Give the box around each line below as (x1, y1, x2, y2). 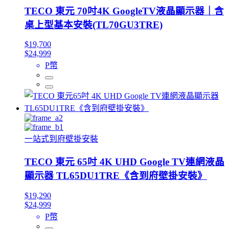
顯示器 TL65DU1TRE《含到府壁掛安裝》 (25, 170, 207, 181)
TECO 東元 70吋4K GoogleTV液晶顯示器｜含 (25, 5, 224, 16)
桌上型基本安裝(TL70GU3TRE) (25, 19, 163, 30)
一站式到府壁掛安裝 (25, 134, 98, 144)
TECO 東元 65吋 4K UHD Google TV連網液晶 (25, 156, 224, 168)
